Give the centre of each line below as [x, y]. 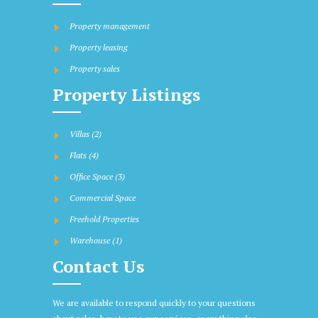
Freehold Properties [104, 219]
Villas [81, 134]
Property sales [95, 69]
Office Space [92, 177]
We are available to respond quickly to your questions [154, 303]
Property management [110, 26]
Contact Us [98, 267]
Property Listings [126, 95]
